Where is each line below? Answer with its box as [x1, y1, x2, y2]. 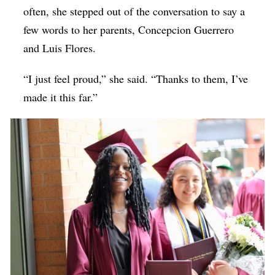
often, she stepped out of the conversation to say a [23, 3, 246, 18]
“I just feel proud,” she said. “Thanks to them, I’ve [23, 71, 249, 86]
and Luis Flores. [23, 40, 107, 55]
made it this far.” [23, 89, 106, 104]
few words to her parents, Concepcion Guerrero [23, 21, 234, 37]
